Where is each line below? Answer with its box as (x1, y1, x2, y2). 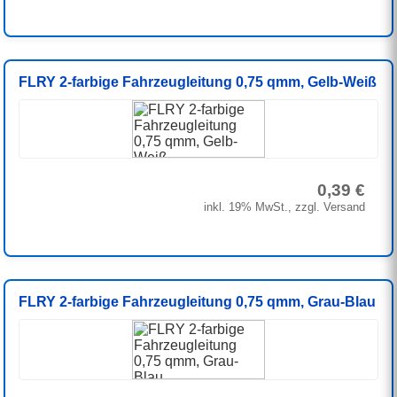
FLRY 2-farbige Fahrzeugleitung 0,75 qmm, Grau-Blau (19, 294, 377, 310)
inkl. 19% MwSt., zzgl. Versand (203, 200, 365, 214)
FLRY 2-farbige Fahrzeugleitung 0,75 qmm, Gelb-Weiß (19, 74, 378, 90)
